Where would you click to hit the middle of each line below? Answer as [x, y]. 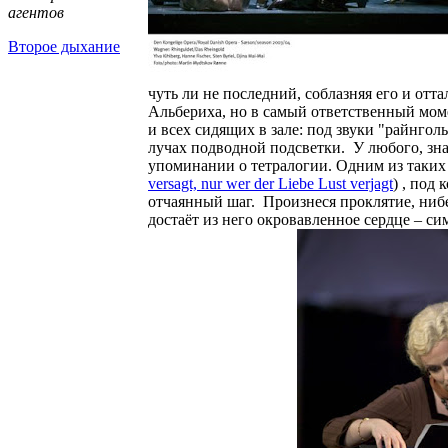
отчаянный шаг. [203, 201]
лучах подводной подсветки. [248, 147]
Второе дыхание [64, 47]
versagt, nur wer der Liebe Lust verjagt [270, 183]
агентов [36, 13]
